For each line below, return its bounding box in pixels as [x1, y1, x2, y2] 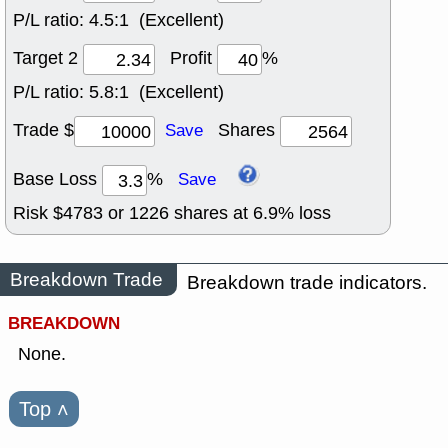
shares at [169, 200, 253, 225]
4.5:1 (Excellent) [89, 8, 224, 33]
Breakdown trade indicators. [187, 269, 427, 295]
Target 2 [13, 46, 83, 71]
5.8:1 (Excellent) [89, 80, 224, 105]
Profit [155, 46, 217, 71]
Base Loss [13, 167, 102, 192]
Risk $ [13, 200, 63, 225]
